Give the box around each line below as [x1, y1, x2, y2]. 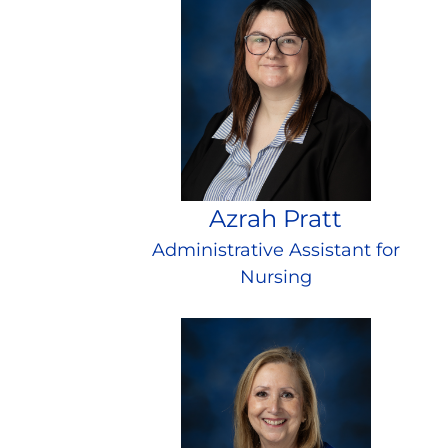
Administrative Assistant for [151, 239, 400, 262]
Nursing [239, 266, 312, 289]
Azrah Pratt [209, 204, 342, 234]
